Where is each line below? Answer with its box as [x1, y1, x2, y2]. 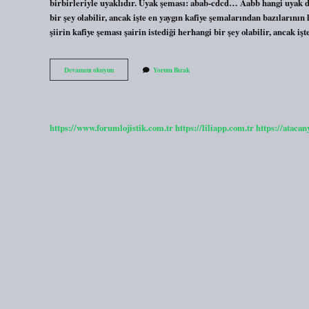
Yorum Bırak [153, 65, 190, 75]
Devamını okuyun [64, 65, 114, 75]
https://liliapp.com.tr [175, 121, 254, 134]
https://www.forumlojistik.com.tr [50, 121, 173, 134]
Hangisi [113, 83, 135, 94]
